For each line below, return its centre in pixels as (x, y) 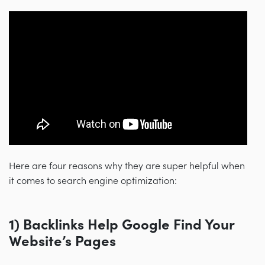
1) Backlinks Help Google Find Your (122, 225)
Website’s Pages (62, 242)
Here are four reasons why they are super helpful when (127, 167)
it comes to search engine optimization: (93, 181)
